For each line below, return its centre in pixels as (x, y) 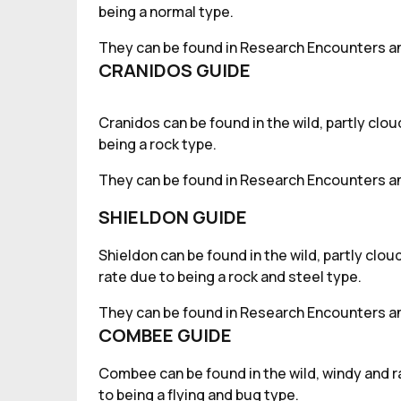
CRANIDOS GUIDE (175, 70)
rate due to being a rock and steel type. (230, 277)
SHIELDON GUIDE (173, 217)
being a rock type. (158, 144)
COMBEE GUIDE (165, 335)
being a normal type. (166, 12)
